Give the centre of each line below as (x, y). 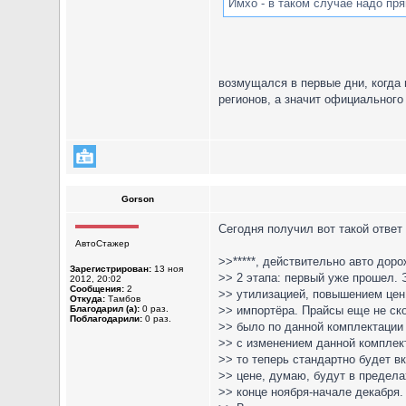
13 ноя (167, 269)
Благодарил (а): (105, 309)
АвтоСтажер (102, 243)
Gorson (138, 199)
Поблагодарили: (106, 319)
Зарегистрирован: (111, 269)
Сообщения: (97, 289)
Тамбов (123, 299)
